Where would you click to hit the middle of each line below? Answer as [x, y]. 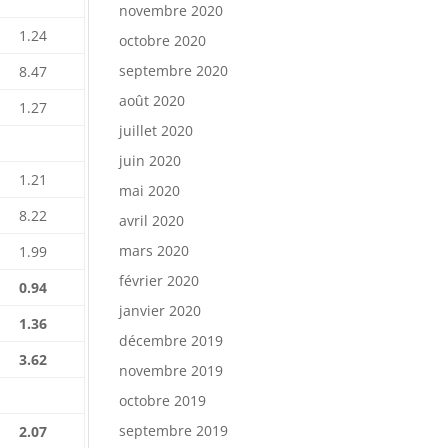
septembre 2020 [174, 70]
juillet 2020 [156, 130]
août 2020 [152, 100]
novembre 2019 [171, 370]
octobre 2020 [163, 40]
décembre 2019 [171, 340]
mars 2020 [154, 250]
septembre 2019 [174, 430]
